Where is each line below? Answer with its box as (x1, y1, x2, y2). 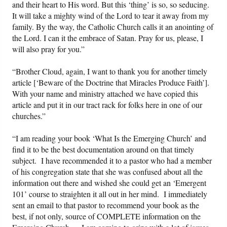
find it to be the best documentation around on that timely (12, 144, 195, 155)
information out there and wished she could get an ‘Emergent (12, 177, 207, 188)
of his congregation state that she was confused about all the (12, 166, 203, 177)
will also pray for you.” (12, 44, 85, 55)
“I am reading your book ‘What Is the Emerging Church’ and (12, 133, 207, 144)
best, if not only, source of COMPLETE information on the (12, 211, 201, 222)
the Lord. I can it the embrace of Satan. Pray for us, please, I (12, 32, 204, 44)
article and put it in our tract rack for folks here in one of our (12, 99, 203, 110)
